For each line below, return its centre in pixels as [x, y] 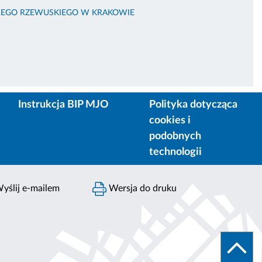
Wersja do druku [142, 188]
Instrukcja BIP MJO [63, 104]
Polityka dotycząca [193, 104]
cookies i [170, 120]
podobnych [175, 136]
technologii [175, 152]
